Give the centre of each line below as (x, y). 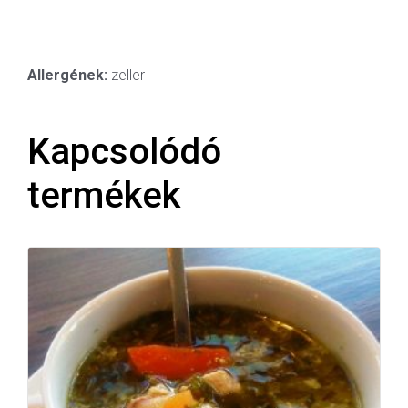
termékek (104, 196)
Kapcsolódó (124, 152)
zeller (126, 76)
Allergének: (67, 76)
